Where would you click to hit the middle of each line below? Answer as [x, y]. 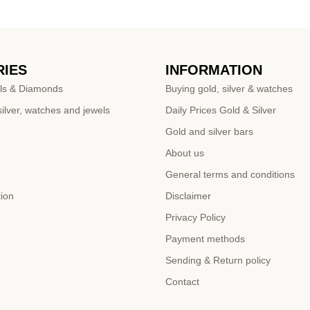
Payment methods [205, 239]
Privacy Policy [195, 218]
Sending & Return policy [218, 261]
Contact [182, 282]
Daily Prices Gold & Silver [221, 110]
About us [185, 153]
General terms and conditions [230, 175]
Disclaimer [188, 196]
